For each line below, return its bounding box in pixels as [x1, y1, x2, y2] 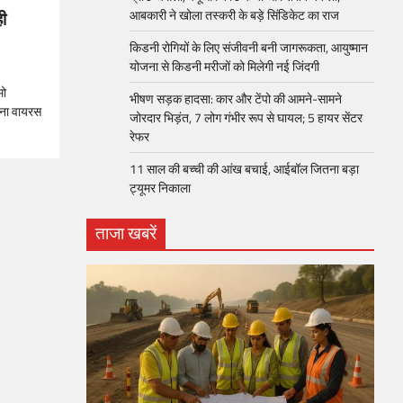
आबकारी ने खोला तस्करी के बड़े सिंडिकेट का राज [130, 5, 339, 24]
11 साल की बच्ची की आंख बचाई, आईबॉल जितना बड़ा [130, 159, 359, 178]
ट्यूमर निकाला [130, 178, 191, 197]
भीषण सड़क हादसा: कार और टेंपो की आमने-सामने [130, 89, 342, 108]
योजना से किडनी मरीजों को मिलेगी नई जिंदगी [130, 57, 319, 76]
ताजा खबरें [95, 219, 157, 246]
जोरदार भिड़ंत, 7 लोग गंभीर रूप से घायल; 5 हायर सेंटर [130, 108, 363, 127]
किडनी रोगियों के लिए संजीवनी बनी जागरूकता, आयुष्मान [130, 38, 368, 57]
